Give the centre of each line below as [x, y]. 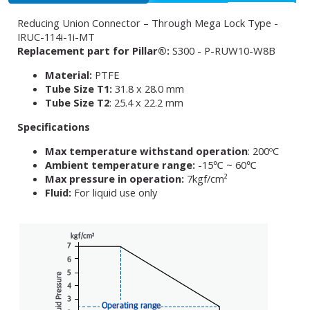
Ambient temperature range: [120, 164]
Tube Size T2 [77, 102]
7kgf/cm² [207, 178]
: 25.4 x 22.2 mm [146, 102]
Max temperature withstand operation [146, 151]
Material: [69, 75]
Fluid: [60, 192]
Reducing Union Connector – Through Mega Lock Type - [148, 23]
